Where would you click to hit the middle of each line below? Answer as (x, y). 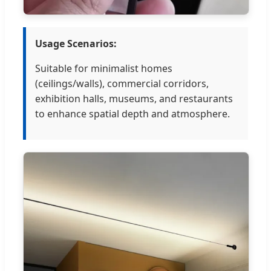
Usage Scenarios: (76, 44)
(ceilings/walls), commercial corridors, (122, 84)
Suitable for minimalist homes (104, 69)
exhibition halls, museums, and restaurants (134, 99)
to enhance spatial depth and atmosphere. (132, 114)
